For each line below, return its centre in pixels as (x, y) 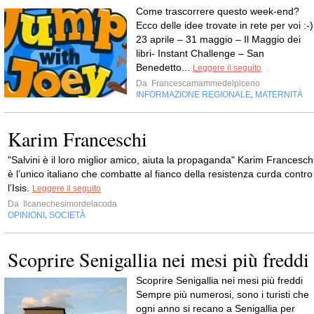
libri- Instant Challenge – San (200, 53)
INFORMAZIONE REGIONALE (193, 95)
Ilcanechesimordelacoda (69, 204)
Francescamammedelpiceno (205, 83)
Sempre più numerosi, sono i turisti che (223, 294)
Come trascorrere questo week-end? (218, 11)
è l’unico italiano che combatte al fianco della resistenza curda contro (160, 174)
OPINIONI (26, 215)
